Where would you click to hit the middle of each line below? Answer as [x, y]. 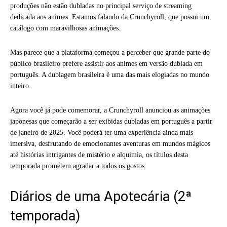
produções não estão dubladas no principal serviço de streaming [101, 6]
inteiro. [21, 86]
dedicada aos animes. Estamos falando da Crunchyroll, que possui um [110, 17]
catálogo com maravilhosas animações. [65, 28]
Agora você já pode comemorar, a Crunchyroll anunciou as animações [110, 110]
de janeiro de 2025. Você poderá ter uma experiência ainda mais [102, 132]
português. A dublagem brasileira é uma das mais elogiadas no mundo [110, 74]
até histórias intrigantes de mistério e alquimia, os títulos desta [99, 155]
